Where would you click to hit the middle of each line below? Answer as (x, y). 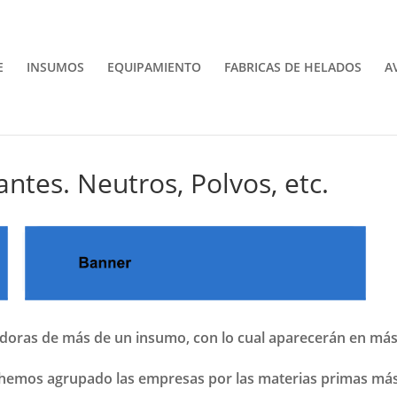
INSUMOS (55, 67)
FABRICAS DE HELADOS (293, 67)
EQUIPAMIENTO (154, 67)
